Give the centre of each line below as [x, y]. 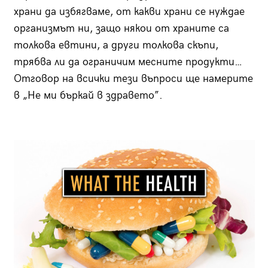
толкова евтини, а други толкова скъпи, [116, 45]
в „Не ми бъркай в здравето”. [88, 96]
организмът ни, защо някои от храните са [121, 29]
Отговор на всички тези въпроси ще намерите [133, 79]
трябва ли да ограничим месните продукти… [128, 62]
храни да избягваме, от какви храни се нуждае [129, 12]
